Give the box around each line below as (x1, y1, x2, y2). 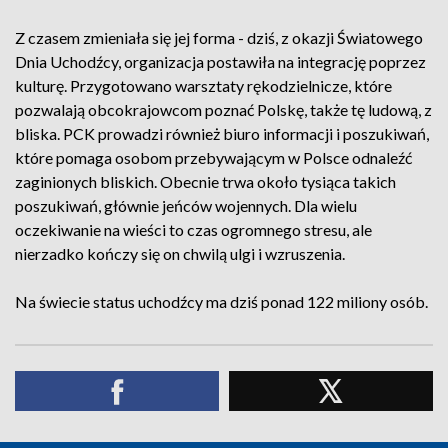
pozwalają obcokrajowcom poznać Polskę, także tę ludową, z (15, 100, 432, 119)
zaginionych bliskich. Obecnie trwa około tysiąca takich (15, 172, 396, 191)
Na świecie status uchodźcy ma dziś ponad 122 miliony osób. (15, 292, 428, 311)
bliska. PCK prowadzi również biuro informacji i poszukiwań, (15, 124, 429, 143)
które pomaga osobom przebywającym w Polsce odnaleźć (15, 148, 412, 167)
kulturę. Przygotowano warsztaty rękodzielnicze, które (15, 76, 392, 95)
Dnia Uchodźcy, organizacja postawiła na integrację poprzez (15, 52, 426, 71)
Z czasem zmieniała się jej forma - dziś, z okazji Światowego (15, 28, 423, 47)
